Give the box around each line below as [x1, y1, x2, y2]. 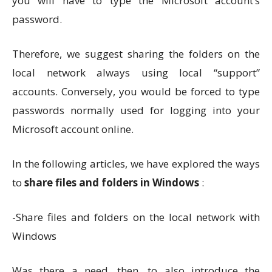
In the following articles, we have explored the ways [12, 157, 260, 171]
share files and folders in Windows [24, 175, 199, 189]
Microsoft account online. [12, 122, 134, 136]
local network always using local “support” [12, 66, 260, 80]
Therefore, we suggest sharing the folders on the [12, 47, 260, 61]
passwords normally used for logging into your [12, 103, 260, 117]
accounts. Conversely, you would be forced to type [12, 84, 260, 98]
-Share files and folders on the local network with [12, 210, 260, 224]
